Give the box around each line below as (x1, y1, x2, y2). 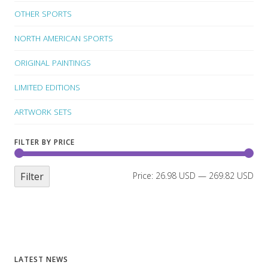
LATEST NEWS (14, 254, 68, 265)
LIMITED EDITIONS (14, 81, 80, 93)
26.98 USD (156, 169, 196, 181)
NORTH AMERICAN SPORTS (14, 32, 113, 44)
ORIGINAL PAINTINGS (14, 56, 91, 68)
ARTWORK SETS (14, 105, 72, 117)
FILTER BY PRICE (14, 136, 75, 147)
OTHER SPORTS (14, 7, 72, 19)
